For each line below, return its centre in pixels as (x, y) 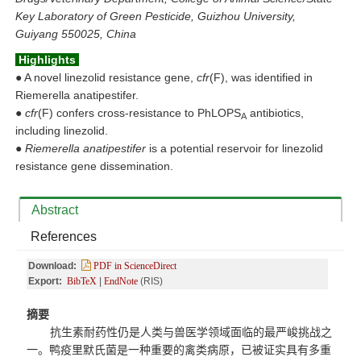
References (64, 237)
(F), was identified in (261, 78)
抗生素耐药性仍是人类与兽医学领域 (141, 332)
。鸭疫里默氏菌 (77, 350)
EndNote (121, 282)
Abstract (55, 210)
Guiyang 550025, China (76, 34)
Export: (46, 282)
